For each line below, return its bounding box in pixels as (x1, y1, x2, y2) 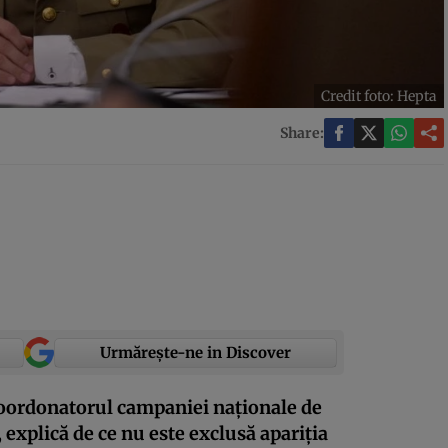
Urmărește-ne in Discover (100, 342, 291, 362)
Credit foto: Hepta (321, 87, 437, 106)
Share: (280, 124, 324, 143)
